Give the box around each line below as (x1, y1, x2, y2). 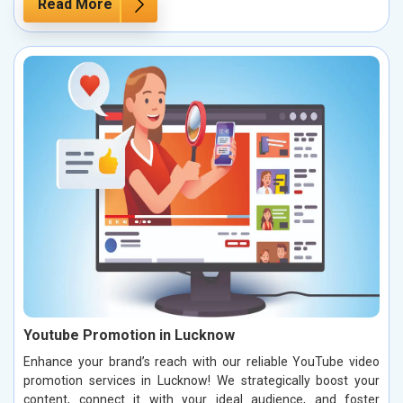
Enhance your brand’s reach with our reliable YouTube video (23, 354, 380, 369)
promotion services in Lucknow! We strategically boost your (23, 372, 380, 388)
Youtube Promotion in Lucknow (23, 326, 235, 344)
